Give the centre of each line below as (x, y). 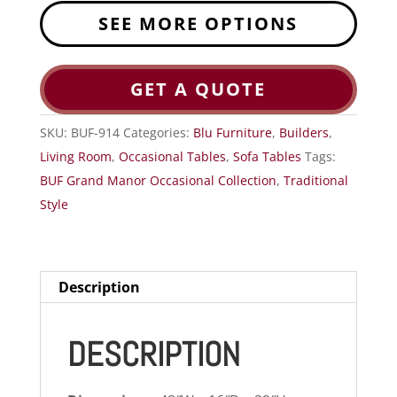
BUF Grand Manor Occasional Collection (158, 180)
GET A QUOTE (198, 89)
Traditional (315, 180)
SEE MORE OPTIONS (198, 23)
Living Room (75, 156)
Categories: (158, 132)
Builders (304, 132)
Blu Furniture (232, 132)
